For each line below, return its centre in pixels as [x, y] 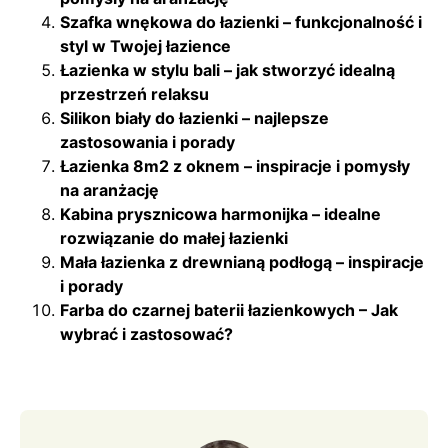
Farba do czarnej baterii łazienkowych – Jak [229, 309]
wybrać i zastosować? [146, 333]
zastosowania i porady [147, 141]
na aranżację [109, 189]
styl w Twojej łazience [145, 45]
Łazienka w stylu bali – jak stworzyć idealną [227, 69]
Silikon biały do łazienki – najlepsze [194, 117]
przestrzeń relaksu [134, 93]
